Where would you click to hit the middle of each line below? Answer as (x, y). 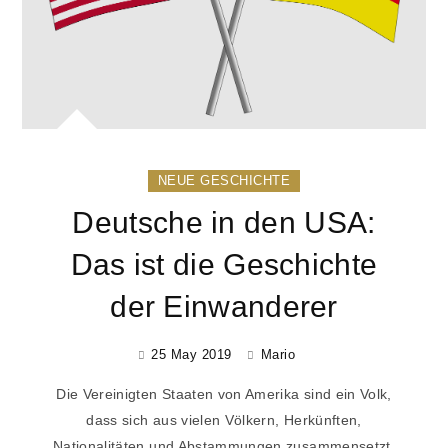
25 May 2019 (191, 354)
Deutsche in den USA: (224, 222)
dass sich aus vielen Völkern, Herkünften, (224, 419)
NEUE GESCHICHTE (224, 180)
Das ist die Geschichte (224, 264)
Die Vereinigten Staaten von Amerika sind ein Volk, (224, 393)
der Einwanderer (224, 306)
